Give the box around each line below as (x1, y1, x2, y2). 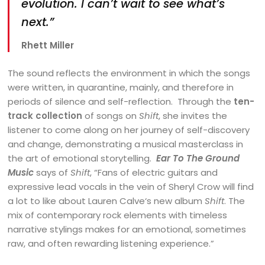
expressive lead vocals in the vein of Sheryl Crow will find (8, 180, 254, 193)
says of (34, 166, 71, 179)
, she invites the (159, 109, 228, 122)
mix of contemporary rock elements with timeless (8, 208, 228, 221)
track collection (8, 109, 83, 122)
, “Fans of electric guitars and (90, 166, 218, 179)
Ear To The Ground (156, 151, 240, 164)
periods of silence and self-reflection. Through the (8, 95, 234, 108)
